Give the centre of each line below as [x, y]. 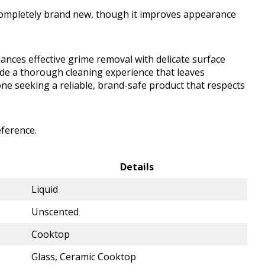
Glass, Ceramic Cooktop [84, 257]
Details [137, 167]
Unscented [55, 212]
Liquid [45, 190]
